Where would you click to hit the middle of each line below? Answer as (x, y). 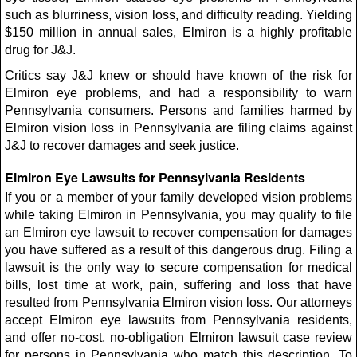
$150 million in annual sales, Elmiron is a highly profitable (178, 32)
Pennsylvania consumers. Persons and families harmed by (178, 110)
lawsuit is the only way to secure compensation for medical (178, 267)
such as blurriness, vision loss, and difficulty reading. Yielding (178, 15)
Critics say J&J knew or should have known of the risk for (178, 75)
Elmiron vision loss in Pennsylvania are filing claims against (178, 128)
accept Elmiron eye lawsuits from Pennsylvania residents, (178, 320)
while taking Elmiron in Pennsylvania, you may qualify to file (178, 215)
